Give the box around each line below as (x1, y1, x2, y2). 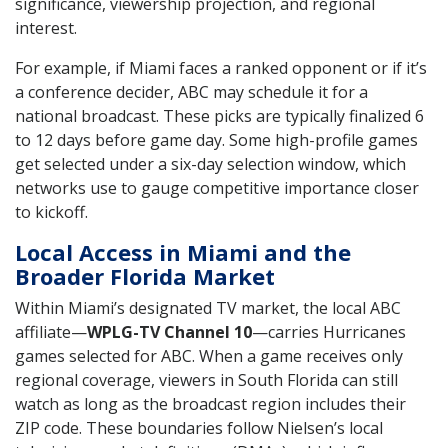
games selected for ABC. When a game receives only (15, 345, 403, 368)
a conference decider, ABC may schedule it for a (15, 81, 368, 104)
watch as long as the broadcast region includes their (15, 393, 406, 416)
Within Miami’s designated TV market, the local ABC (15, 297, 401, 320)
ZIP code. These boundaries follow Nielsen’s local (15, 417, 383, 440)
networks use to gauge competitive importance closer (15, 177, 419, 200)
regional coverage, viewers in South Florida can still (15, 369, 398, 392)
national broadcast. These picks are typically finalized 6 (15, 105, 424, 128)
